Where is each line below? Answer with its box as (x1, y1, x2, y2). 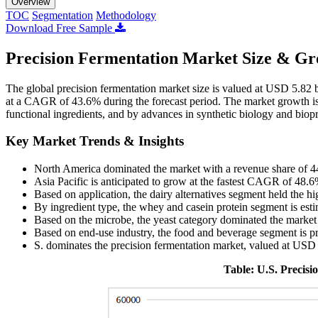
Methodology (96, 9, 156, 21)
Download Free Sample (6, 21, 115, 34)
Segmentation (32, 9, 93, 21)
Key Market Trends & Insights (6, 133, 184, 149)
